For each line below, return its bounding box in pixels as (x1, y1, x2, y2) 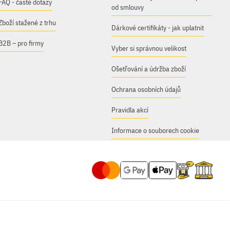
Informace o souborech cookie (111, 126, 200, 135)
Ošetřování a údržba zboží (111, 64, 186, 73)
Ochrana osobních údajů (111, 85, 181, 94)
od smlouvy (111, 3, 144, 12)
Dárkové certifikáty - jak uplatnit (111, 23, 204, 32)
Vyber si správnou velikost (111, 44, 187, 53)
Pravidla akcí (111, 105, 149, 114)
